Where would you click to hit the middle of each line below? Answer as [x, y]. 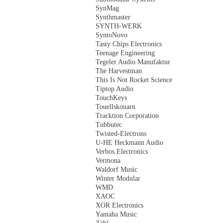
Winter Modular [118, 178]
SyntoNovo [111, 35]
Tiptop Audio [114, 89]
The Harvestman [119, 71]
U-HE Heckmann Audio [129, 143]
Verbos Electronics [122, 152]
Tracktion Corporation [127, 116]
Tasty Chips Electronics [129, 44]
